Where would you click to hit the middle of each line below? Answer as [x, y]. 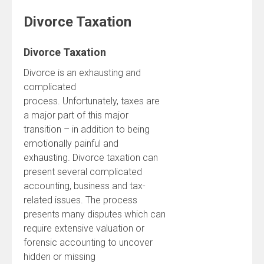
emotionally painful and [71, 143]
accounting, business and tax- [85, 186]
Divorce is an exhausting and [82, 73]
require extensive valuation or [84, 228]
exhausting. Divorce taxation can [91, 158]
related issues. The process [80, 200]
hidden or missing [60, 257]
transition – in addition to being [87, 129]
